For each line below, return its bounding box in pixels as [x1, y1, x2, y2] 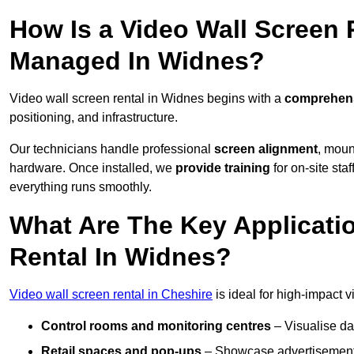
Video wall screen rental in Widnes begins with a [9, 92, 281, 106]
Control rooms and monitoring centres [41, 319, 271, 333]
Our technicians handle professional [9, 142, 214, 156]
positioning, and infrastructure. [9, 111, 178, 125]
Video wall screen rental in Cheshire [9, 288, 213, 302]
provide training [175, 161, 270, 175]
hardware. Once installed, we [9, 161, 175, 175]
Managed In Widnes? [9, 47, 265, 76]
